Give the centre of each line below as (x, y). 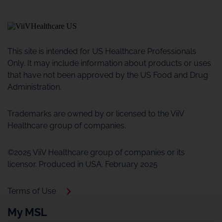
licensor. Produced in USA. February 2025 (83, 164)
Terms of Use (32, 191)
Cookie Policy (32, 208)
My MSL (27, 212)
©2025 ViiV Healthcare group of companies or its (96, 152)
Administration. (34, 87)
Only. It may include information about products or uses (109, 63)
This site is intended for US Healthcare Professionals (102, 51)
